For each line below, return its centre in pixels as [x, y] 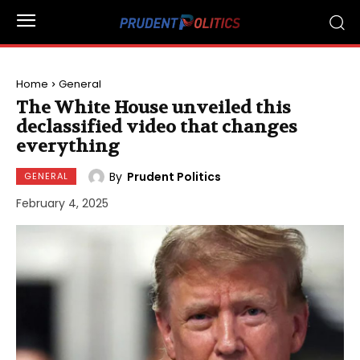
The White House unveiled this [153, 108]
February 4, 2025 [62, 204]
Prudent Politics [174, 176]
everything [68, 146]
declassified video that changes [157, 127]
